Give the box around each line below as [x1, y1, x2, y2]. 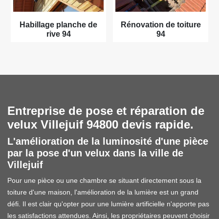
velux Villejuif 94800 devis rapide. [7, 117, 194, 131]
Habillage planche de [20, 20, 97, 29]
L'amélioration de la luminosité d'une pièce [7, 135, 208, 147]
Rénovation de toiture [120, 20, 201, 29]
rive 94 [46, 29, 71, 38]
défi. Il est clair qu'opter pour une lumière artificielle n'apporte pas [7, 199, 209, 208]
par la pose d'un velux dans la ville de [7, 147, 183, 158]
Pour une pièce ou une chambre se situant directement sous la [7, 176, 201, 184]
